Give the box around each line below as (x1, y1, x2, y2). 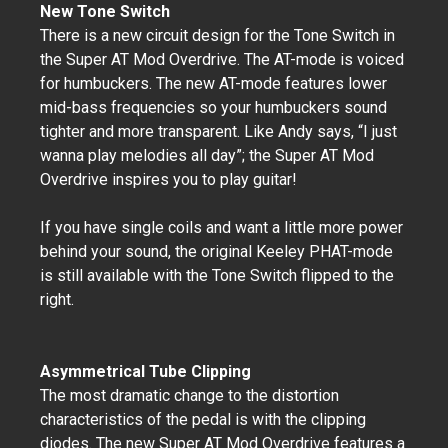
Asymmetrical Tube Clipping (40, 362, 251, 381)
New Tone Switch (40, 2, 170, 21)
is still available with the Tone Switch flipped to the (40, 266, 394, 285)
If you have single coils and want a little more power (40, 218, 403, 237)
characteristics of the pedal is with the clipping (40, 410, 366, 429)
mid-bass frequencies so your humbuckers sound (40, 98, 387, 117)
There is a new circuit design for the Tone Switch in (40, 26, 395, 45)
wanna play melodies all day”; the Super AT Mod (40, 146, 374, 165)
